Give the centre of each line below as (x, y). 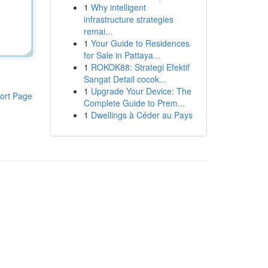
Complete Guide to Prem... (134, 103)
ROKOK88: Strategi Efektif (140, 67)
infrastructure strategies (128, 19)
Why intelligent (118, 7)
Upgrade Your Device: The (141, 91)
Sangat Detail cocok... (125, 79)
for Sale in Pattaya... (122, 55)
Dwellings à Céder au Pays (141, 115)
